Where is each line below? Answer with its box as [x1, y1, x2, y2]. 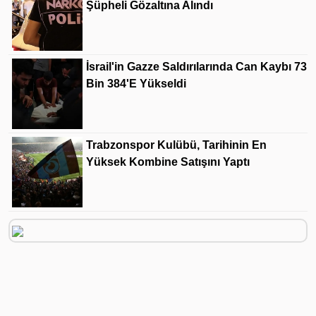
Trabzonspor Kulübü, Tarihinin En [86, 139, 267, 151]
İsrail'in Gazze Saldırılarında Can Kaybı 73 [86, 61, 307, 73]
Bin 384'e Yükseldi [86, 78, 186, 90]
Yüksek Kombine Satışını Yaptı [86, 156, 250, 168]
